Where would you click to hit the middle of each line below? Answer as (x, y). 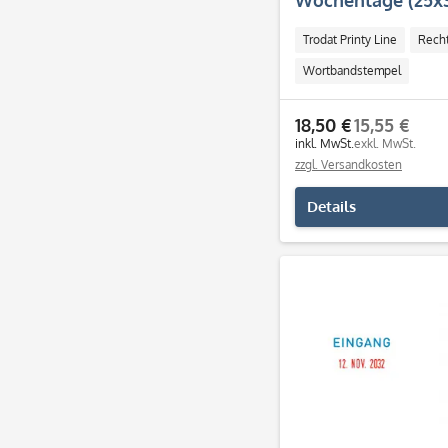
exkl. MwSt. (385, 143)
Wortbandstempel (352, 70)
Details (331, 206)
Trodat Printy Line (350, 39)
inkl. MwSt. (324, 143)
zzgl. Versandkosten (348, 164)
